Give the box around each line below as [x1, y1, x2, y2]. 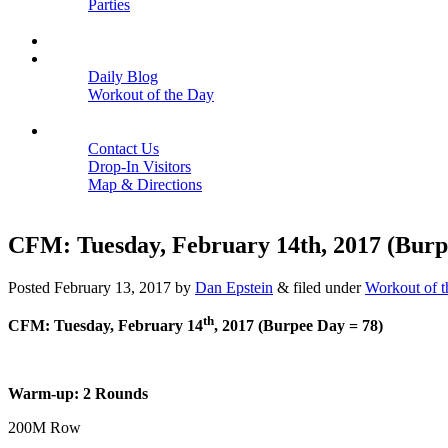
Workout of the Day [88, 86, 214, 103]
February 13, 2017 [54, 278, 171, 296]
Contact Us [88, 140, 159, 157]
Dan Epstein [195, 278, 273, 296]
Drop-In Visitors [88, 158, 191, 175]
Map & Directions [88, 176, 202, 193]
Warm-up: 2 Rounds [8, 385, 148, 403]
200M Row [8, 419, 81, 437]
